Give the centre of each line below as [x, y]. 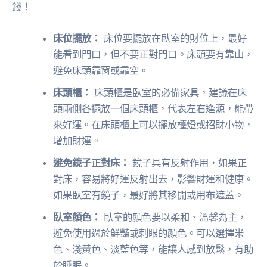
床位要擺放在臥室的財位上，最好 [174, 38]
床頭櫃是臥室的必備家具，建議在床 [169, 93]
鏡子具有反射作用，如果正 [188, 163]
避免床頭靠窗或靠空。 [101, 71]
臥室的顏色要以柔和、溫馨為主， [174, 217]
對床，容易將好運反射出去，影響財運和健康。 [153, 179]
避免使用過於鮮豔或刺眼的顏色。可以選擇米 [149, 233]
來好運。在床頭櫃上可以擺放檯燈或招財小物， [153, 125]
